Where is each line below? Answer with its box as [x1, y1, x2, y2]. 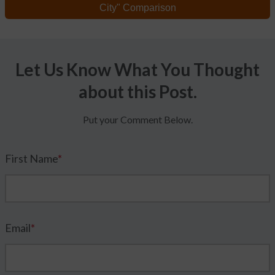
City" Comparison [99, 2, 176, 13]
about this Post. [78, 80, 197, 102]
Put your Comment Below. [82, 113, 193, 125]
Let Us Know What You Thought [15, 58, 260, 80]
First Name [5, 151, 58, 165]
